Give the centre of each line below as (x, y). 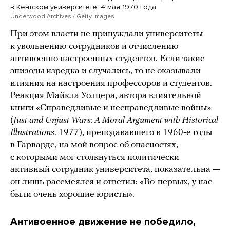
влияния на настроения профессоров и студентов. (111, 83)
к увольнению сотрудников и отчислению (94, 46)
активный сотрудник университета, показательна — (115, 169)
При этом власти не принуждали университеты (107, 34)
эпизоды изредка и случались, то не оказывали (106, 71)
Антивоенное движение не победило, (103, 222)
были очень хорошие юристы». (72, 194)
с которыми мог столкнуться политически (95, 157)
